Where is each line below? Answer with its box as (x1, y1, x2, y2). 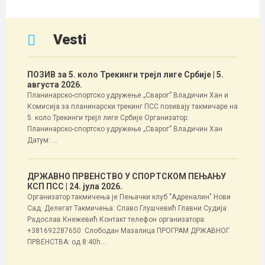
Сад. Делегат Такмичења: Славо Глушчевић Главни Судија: (27, 204, 228, 212)
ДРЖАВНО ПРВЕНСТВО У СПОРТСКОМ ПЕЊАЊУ (27, 172, 226, 181)
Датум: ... (27, 136, 57, 144)
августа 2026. (27, 80, 82, 89)
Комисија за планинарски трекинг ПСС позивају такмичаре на (27, 102, 238, 111)
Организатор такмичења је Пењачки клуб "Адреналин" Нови (27, 193, 231, 201)
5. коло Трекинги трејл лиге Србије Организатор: (27, 114, 190, 122)
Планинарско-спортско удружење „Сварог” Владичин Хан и (27, 91, 228, 99)
